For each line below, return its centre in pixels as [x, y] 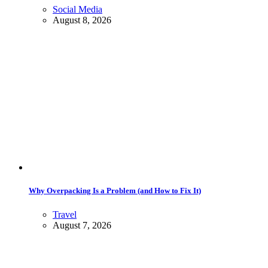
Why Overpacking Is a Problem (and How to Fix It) [115, 191]
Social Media [77, 10]
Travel [65, 214]
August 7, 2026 [82, 225]
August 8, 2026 [82, 20]
